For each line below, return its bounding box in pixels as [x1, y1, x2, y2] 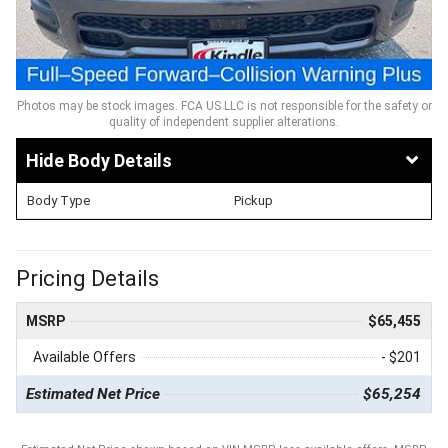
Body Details [68, 149, 172, 171]
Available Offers [33, 348, 136, 365]
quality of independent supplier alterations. [109, 114, 339, 129]
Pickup [234, 192, 273, 208]
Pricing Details [16, 265, 159, 291]
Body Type [27, 192, 90, 208]
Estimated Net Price [26, 384, 160, 403]
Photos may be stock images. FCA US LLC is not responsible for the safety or [16, 98, 432, 113]
